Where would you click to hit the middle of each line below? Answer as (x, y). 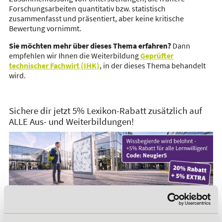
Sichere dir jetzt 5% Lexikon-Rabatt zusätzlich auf (105, 111)
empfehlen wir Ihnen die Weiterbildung (74, 55)
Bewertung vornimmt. (45, 28)
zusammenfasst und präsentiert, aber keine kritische (96, 18)
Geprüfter (157, 55)
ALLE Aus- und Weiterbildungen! (71, 121)
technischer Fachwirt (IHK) (54, 65)
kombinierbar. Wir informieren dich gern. (77, 202)
